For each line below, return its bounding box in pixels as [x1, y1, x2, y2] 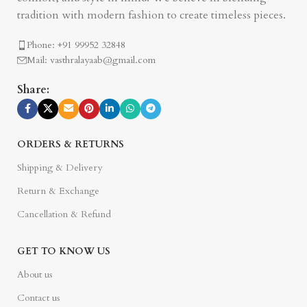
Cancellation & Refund [17, 208, 111, 221]
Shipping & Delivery [17, 161, 102, 175]
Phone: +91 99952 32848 [27, 38, 125, 52]
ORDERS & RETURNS [17, 138, 124, 151]
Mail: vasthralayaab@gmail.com [27, 53, 156, 67]
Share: [17, 82, 49, 98]
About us [17, 268, 53, 282]
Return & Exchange [17, 184, 99, 198]
